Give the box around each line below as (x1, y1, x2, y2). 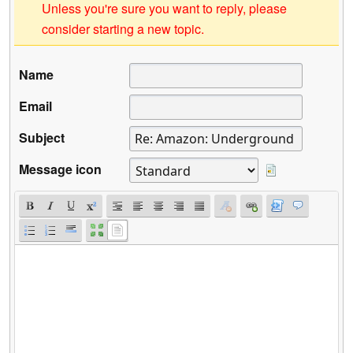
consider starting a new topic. (42, 20, 204, 39)
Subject (19, 128, 65, 147)
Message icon (19, 160, 102, 179)
